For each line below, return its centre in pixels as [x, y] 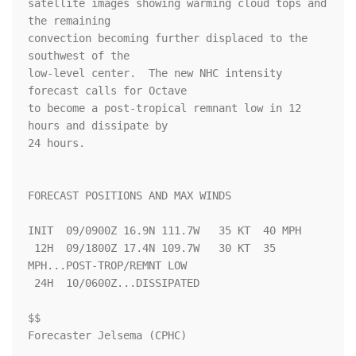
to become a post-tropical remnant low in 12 [164, 108]
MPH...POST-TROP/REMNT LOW [107, 266]
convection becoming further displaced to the [168, 39]
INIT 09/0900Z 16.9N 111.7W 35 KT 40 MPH [164, 231]
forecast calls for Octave [110, 91]
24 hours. [56, 143]
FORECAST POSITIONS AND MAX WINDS [130, 196]
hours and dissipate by [101, 126]
